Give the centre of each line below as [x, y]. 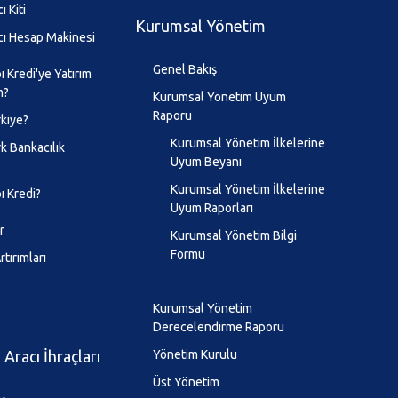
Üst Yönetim [187, 382]
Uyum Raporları [212, 208]
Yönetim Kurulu [195, 355]
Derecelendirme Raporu [219, 327]
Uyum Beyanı [207, 162]
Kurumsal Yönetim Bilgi [234, 236]
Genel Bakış [185, 70]
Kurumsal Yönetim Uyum [220, 97]
